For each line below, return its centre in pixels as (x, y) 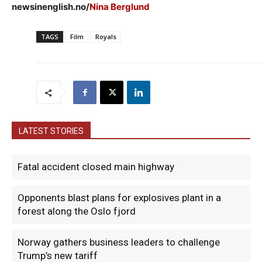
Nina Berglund (120, 7)
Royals (106, 37)
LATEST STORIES (51, 131)
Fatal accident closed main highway (96, 167)
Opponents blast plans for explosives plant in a (119, 198)
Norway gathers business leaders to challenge (119, 242)
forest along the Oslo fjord (77, 211)
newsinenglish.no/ (51, 7)
